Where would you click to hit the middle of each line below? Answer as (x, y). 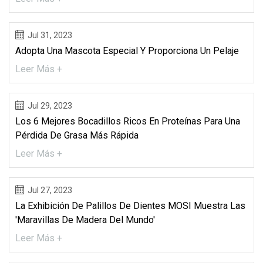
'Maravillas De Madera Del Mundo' (85, 220)
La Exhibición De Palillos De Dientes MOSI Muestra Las (130, 205)
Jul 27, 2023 (50, 190)
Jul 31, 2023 (50, 35)
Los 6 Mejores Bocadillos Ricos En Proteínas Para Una (128, 121)
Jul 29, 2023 (50, 105)
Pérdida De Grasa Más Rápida (77, 135)
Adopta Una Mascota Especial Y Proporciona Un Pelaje (127, 50)
